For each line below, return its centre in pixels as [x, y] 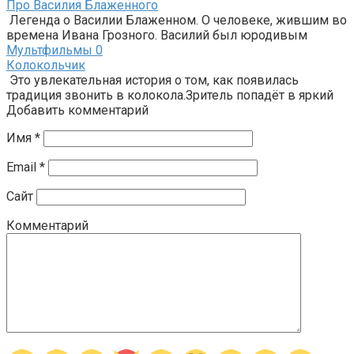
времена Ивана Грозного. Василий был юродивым [157, 35]
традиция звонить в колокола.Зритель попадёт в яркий [170, 95]
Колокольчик [46, 65]
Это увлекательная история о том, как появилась [153, 80]
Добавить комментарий [77, 110]
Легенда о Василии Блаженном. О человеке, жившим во [177, 20]
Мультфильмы [49, 50]
